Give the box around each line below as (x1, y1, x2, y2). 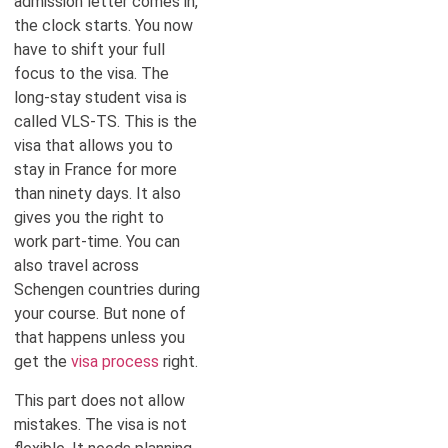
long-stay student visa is (14, 88, 187, 108)
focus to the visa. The (14, 64, 169, 84)
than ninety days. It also (14, 184, 181, 204)
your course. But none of (14, 304, 186, 324)
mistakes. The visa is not (14, 414, 187, 434)
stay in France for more (14, 160, 177, 180)
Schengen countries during (14, 280, 200, 300)
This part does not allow (14, 390, 185, 410)
